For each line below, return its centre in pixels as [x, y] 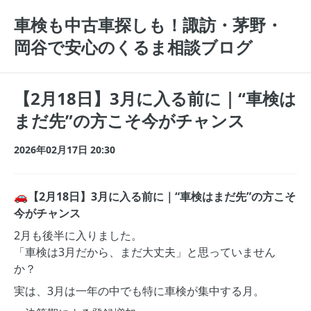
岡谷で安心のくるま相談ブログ [133, 47]
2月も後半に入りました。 [78, 235]
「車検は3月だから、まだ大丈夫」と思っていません [145, 252]
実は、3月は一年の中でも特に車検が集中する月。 [139, 291]
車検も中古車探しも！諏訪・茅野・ [148, 25]
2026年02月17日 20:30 [65, 150]
